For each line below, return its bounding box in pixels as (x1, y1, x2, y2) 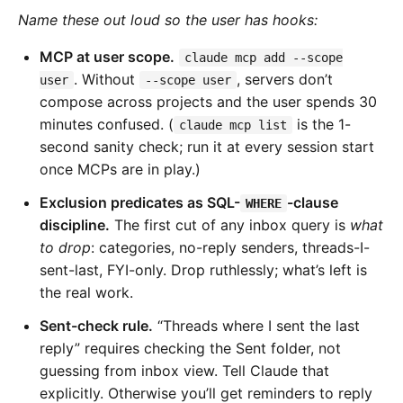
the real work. (40, 282, 133, 301)
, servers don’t (237, 69, 333, 88)
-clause (287, 193, 338, 211)
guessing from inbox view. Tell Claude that (40, 361, 329, 380)
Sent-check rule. (40, 316, 153, 335)
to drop (40, 237, 91, 256)
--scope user (145, 72, 231, 87)
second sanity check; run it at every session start (40, 137, 374, 156)
